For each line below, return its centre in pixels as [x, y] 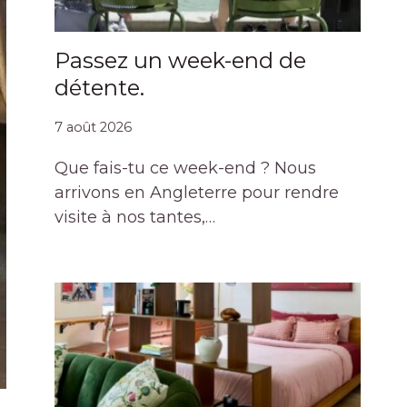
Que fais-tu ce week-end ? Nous [186, 169]
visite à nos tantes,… [135, 218]
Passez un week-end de [181, 60]
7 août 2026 [94, 128]
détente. [100, 87]
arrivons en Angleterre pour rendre [197, 193]
